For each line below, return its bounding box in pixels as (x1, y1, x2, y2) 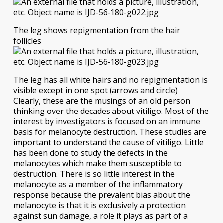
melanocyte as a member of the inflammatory (13, 179, 183, 190)
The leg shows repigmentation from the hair (13, 25, 180, 36)
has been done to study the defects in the (13, 147, 168, 159)
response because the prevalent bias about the (13, 189, 190, 201)
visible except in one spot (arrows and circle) (13, 85, 178, 96)
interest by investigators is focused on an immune (13, 116, 200, 127)
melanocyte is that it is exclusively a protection (13, 200, 186, 211)
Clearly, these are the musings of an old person (13, 95, 190, 107)
